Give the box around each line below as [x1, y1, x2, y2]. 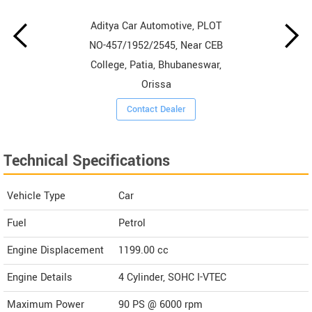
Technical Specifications [3, 150, 170, 173]
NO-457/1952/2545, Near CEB [89, 38, 224, 54]
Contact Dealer [127, 103, 186, 116]
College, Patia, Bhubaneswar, [91, 58, 222, 73]
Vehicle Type [7, 189, 65, 204]
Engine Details [7, 270, 72, 286]
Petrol [118, 216, 146, 231]
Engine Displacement [7, 243, 104, 258]
